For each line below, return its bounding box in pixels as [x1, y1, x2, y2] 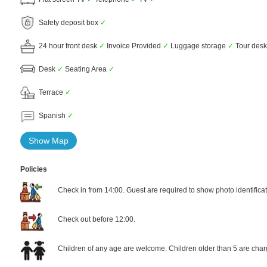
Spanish [35, 111, 67, 120]
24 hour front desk [35, 41, 99, 50]
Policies [20, 165, 47, 173]
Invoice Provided [105, 41, 163, 50]
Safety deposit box [35, 18, 100, 27]
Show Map [29, 136, 69, 145]
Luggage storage [169, 41, 228, 50]
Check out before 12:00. [56, 215, 135, 223]
